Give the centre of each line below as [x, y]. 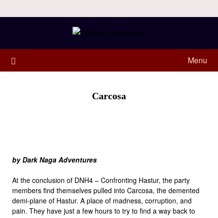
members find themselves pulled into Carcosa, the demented [106, 190]
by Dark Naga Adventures [54, 160]
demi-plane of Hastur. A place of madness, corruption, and [102, 200]
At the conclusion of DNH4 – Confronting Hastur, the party [101, 180]
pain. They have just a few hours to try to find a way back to [104, 211]
